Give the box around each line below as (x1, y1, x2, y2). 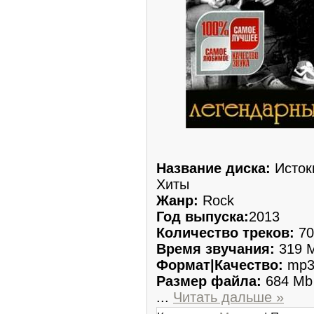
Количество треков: (156, 224, 294, 240)
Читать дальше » (173, 289, 284, 305)
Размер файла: (156, 273, 261, 289)
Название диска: (156, 160, 271, 176)
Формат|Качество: (156, 257, 283, 273)
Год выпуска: (156, 208, 249, 224)
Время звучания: (156, 240, 275, 257)
